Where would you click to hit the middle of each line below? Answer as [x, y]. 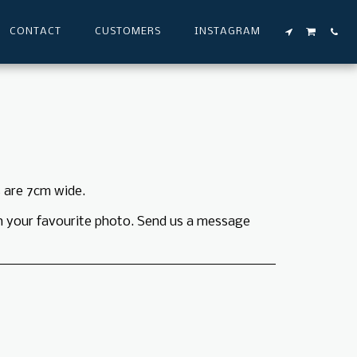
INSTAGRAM [228, 31]
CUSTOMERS [128, 31]
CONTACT [36, 31]
